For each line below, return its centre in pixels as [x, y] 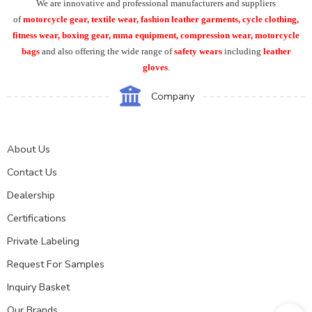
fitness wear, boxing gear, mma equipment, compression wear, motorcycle [156, 35]
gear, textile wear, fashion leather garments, [156, 19]
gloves [155, 67]
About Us [29, 149]
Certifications [37, 218]
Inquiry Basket [38, 287]
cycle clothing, [271, 19]
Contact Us [32, 172]
